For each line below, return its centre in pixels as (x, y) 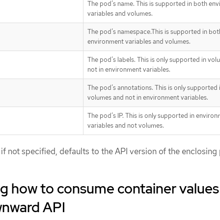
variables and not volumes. (126, 125)
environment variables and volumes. (139, 41)
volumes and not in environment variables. (148, 97)
